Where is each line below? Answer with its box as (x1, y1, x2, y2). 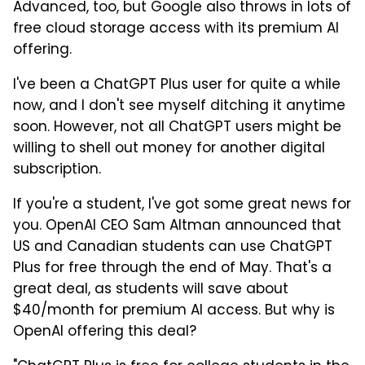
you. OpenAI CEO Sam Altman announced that (13, 214, 341, 238)
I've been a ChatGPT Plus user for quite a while (13, 73, 341, 97)
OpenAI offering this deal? (13, 320, 196, 344)
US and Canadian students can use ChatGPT (13, 235, 332, 259)
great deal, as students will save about (13, 278, 288, 301)
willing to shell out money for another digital (13, 137, 325, 161)
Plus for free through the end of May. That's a (13, 257, 332, 280)
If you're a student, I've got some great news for (13, 193, 351, 217)
